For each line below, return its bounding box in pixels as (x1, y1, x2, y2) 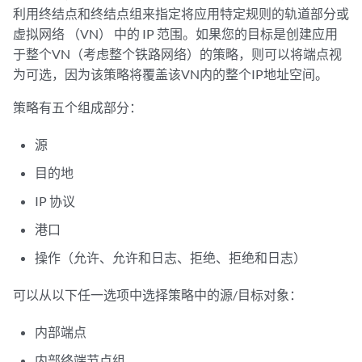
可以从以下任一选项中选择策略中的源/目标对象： (13, 287, 302, 302)
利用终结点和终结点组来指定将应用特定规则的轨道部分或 (13, 6, 349, 21)
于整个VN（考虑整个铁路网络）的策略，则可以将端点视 (13, 46, 342, 61)
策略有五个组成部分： (13, 99, 142, 115)
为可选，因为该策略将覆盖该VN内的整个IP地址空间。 (13, 66, 328, 82)
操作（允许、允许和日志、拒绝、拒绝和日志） (35, 250, 307, 265)
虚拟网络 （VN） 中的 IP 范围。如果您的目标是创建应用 (13, 26, 338, 41)
